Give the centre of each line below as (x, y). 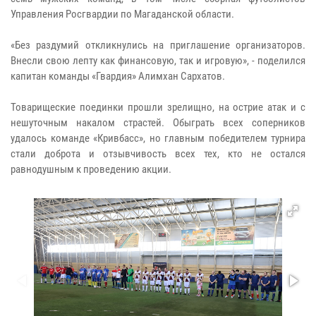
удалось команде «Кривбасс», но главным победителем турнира (158, 138)
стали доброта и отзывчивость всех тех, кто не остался (158, 153)
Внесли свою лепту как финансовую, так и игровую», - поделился (158, 60)
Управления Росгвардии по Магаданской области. (124, 14)
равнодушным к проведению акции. (91, 169)
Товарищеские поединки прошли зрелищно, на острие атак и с (158, 107)
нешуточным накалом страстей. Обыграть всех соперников (158, 122)
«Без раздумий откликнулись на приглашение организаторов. (158, 45)
